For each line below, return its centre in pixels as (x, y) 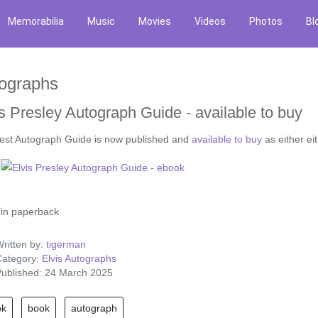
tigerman (66, 245)
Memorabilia (36, 21)
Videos (210, 21)
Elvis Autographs (79, 259)
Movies (155, 21)
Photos (266, 21)
